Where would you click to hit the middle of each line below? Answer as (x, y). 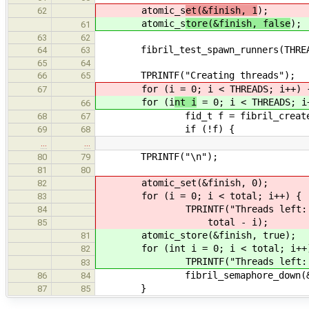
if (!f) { (166, 129)
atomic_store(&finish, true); (197, 235)
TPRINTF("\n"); (157, 156)
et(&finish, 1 (221, 10)
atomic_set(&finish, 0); (183, 182)
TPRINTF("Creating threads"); (196, 75)
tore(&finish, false (238, 23)
